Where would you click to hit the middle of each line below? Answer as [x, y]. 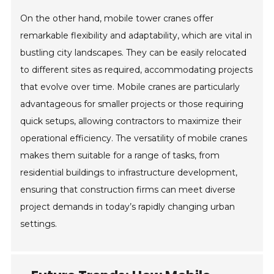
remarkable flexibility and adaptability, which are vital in [136, 36]
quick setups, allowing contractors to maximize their [131, 121]
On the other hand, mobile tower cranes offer [117, 19]
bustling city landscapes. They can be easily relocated [134, 53]
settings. [39, 224]
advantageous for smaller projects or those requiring [132, 104]
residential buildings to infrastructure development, [129, 173]
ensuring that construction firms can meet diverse [128, 190]
